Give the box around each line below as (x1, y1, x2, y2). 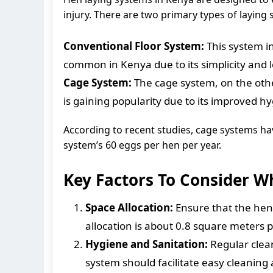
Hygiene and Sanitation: (85, 236, 208, 251)
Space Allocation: (85, 200, 173, 214)
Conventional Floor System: (63, 38, 204, 53)
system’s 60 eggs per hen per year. (63, 138, 221, 152)
